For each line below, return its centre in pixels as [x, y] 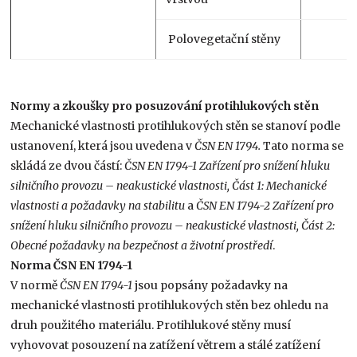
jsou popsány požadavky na [210, 285]
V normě [34, 285]
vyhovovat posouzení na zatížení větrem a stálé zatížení [166, 345]
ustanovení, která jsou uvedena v [103, 145]
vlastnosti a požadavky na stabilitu [98, 205]
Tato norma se [304, 145]
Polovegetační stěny [224, 39]
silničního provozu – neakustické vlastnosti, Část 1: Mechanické [169, 185]
